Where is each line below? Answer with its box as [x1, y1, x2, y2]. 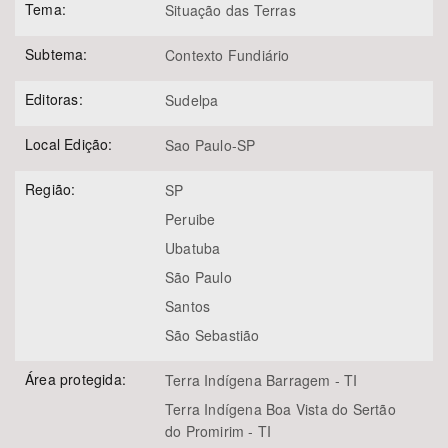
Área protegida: [25, 369, 126, 390]
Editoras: [25, 89, 83, 110]
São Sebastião [165, 325, 260, 346]
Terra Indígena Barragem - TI [165, 370, 358, 391]
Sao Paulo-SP [165, 135, 256, 156]
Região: [25, 179, 76, 200]
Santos [165, 296, 211, 317]
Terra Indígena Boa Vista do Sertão [165, 399, 396, 420]
